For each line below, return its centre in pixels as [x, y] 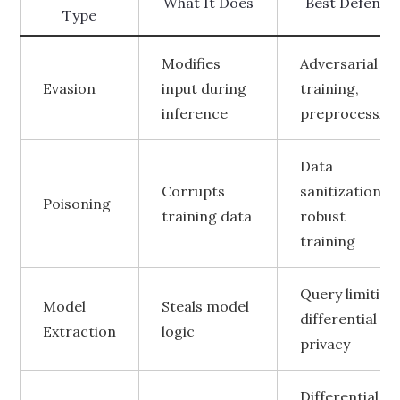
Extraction [80, 331]
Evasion [70, 88]
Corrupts [194, 191]
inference [195, 113]
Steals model [206, 306]
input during [204, 88]
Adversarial [339, 63]
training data [207, 216]
